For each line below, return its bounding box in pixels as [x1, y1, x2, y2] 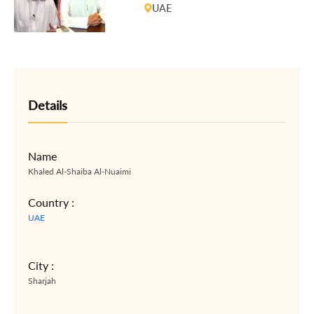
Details [28, 97, 67, 113]
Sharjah [28, 275, 56, 286]
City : [28, 259, 54, 272]
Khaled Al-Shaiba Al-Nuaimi [28, 166, 131, 177]
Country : [28, 196, 74, 209]
